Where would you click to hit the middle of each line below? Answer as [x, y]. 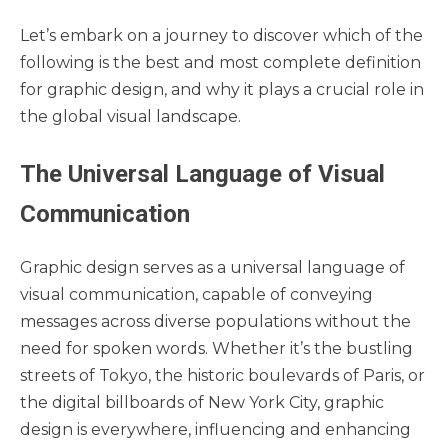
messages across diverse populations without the [215, 321]
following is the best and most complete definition [220, 62]
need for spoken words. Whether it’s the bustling [216, 348]
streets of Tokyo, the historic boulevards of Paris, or [222, 375]
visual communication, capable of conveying [196, 294]
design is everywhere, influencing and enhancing [215, 429]
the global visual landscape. [130, 116]
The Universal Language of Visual [202, 173]
